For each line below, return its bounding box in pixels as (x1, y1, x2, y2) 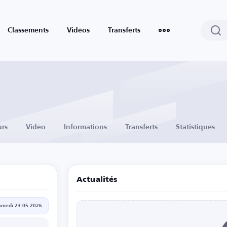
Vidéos (67, 27, 90, 34)
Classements (8, 27, 49, 34)
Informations (64, 124, 107, 131)
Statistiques (176, 124, 215, 131)
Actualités (76, 176, 118, 183)
